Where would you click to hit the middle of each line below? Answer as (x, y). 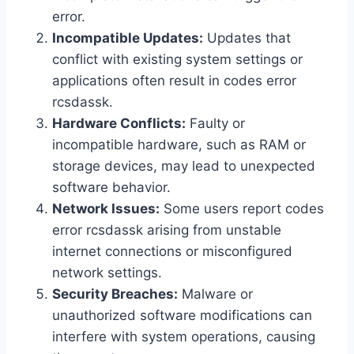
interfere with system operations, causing (184, 337)
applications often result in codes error (174, 81)
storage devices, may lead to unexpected (184, 166)
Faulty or (215, 124)
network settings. (107, 273)
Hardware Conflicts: (119, 124)
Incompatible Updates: (128, 38)
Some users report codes (242, 209)
